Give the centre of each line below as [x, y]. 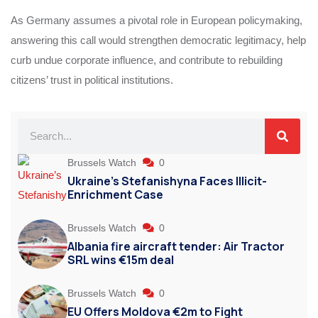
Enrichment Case [115, 194]
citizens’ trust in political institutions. [92, 79]
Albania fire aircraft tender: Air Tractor [176, 246]
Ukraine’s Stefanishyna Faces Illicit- [167, 181]
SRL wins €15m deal [121, 259]
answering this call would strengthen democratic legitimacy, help [158, 40]
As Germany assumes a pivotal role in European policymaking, [157, 20]
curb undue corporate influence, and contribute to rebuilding [147, 60]
